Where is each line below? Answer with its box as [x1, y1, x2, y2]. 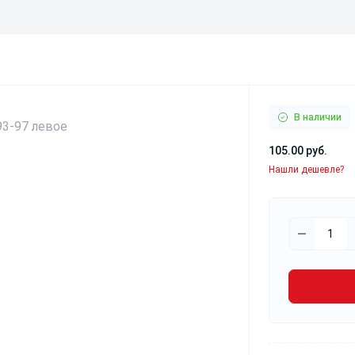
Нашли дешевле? [268, 163, 344, 175]
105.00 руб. [268, 143, 327, 157]
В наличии [293, 111, 342, 123]
